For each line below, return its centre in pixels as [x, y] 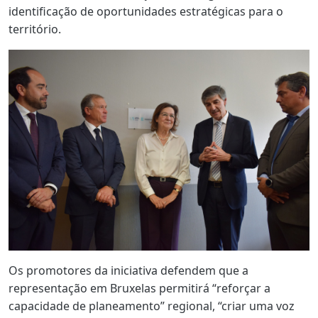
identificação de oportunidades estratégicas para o [146, 12]
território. [35, 29]
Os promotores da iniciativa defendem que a [128, 271]
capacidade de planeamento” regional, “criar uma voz [152, 306]
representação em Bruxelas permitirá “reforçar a [139, 289]
